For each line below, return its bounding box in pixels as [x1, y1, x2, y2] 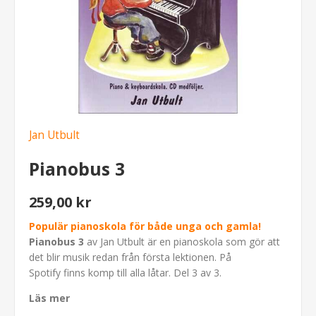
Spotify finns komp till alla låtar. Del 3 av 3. [29, 265, 221, 279]
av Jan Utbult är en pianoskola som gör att [84, 234, 280, 248]
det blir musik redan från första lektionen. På [29, 250, 231, 264]
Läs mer [29, 291, 70, 305]
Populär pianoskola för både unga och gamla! [29, 219, 261, 233]
